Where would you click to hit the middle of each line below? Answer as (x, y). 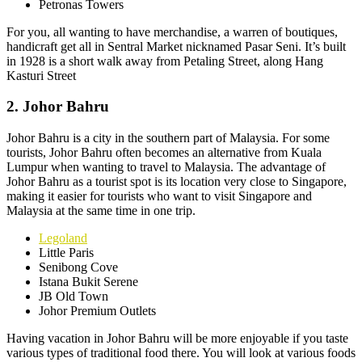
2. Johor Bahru (58, 107)
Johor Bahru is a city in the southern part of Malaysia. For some (168, 138)
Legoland (63, 238)
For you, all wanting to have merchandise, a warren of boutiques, (172, 32)
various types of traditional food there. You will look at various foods (181, 353)
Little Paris (66, 253)
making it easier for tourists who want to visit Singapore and (159, 196)
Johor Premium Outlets (97, 311)
